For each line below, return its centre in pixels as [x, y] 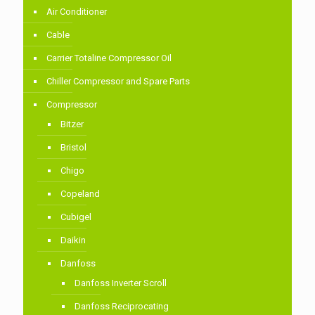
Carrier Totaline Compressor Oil [109, 58]
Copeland [80, 194]
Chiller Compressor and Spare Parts [118, 82]
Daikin [73, 240]
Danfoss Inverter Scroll [121, 283]
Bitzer [72, 124]
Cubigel [76, 217]
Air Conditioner [77, 12]
